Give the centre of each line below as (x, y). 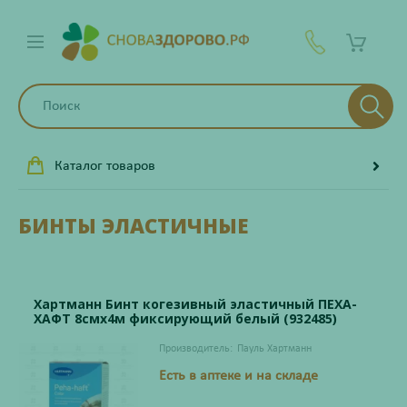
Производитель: (195, 349)
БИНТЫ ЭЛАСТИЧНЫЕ (134, 225)
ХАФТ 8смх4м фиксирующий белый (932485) (185, 318)
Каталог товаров (105, 166)
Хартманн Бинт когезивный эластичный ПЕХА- (195, 304)
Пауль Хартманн (274, 349)
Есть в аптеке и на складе (238, 376)
